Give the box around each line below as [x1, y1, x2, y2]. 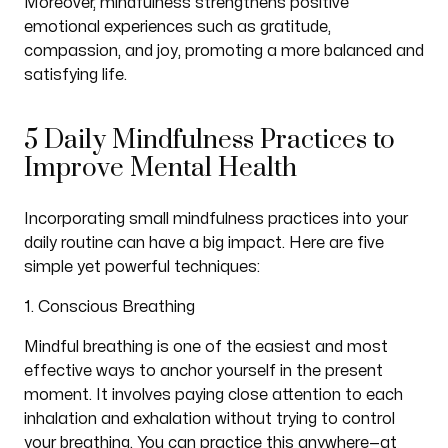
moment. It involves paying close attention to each [23, 387, 403, 403]
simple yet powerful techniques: [23, 259, 260, 275]
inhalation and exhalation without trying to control [23, 411, 395, 427]
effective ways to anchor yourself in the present [23, 363, 383, 379]
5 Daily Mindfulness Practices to [23, 124, 395, 157]
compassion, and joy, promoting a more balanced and [23, 43, 424, 59]
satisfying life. [23, 67, 127, 83]
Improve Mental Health [23, 152, 297, 185]
